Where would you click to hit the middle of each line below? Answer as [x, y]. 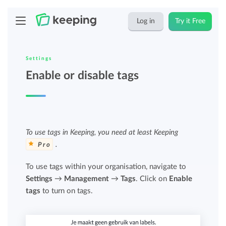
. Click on [153, 179]
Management [87, 179]
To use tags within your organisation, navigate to [106, 167]
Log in [146, 21]
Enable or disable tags [82, 75]
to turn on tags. [67, 191]
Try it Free [190, 21]
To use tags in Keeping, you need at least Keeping [102, 132]
